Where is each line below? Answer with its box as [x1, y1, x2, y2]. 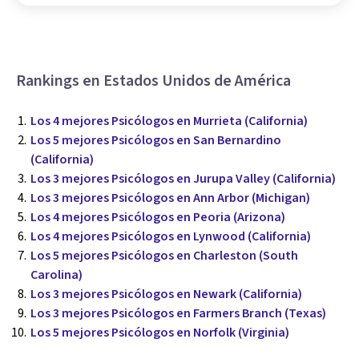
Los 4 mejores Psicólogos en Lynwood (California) [30, 227, 311, 245]
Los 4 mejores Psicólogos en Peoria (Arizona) [30, 208, 285, 226]
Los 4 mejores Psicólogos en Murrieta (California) [30, 111, 308, 130]
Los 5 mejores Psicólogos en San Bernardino [30, 131, 281, 149]
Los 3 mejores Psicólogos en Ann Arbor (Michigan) [30, 188, 310, 207]
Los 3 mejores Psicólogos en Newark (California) [30, 284, 302, 303]
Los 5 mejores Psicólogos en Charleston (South [30, 246, 298, 264]
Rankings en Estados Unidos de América [16, 69, 291, 92]
